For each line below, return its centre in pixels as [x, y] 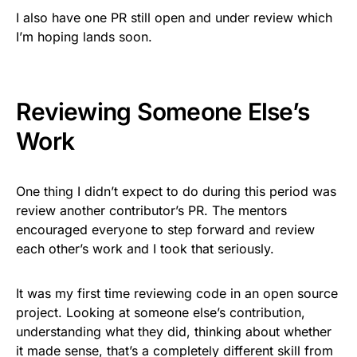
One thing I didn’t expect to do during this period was [176, 191]
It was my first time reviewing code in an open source [177, 293]
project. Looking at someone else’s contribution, [161, 312]
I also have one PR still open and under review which [174, 17]
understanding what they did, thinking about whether [174, 331]
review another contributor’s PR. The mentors [151, 210]
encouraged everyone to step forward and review [165, 229]
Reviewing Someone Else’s [163, 111]
